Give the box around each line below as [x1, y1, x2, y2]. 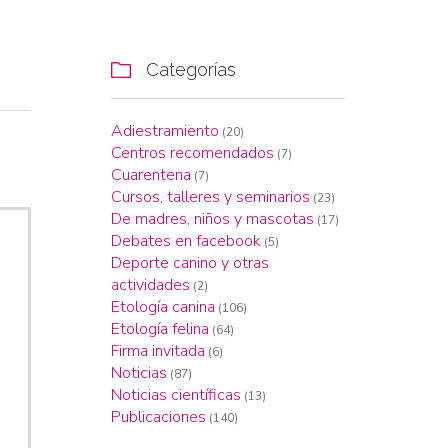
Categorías [141, 59, 236, 80]
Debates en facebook [111, 230, 261, 252]
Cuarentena [111, 164, 191, 186]
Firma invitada [111, 340, 205, 362]
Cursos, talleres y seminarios [111, 186, 310, 208]
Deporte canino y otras [111, 252, 269, 274]
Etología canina [111, 296, 215, 318]
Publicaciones [111, 406, 206, 428]
